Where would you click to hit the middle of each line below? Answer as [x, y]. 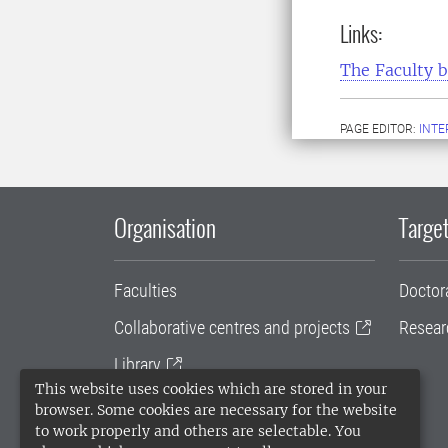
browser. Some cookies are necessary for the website [216, 410]
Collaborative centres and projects [232, 327]
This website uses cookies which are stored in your [211, 389]
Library [137, 364]
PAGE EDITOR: [379, 129]
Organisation [165, 227]
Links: [361, 33]
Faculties [145, 290]
